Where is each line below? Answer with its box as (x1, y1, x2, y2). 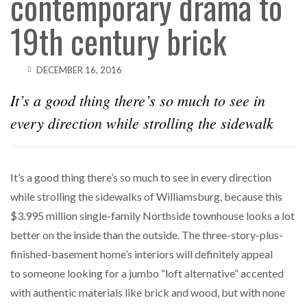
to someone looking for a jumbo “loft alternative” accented (10, 267, 284, 280)
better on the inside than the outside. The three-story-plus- (10, 228, 283, 242)
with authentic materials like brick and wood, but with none (10, 286, 285, 299)
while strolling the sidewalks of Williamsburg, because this (10, 190, 282, 204)
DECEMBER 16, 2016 (36, 64, 122, 75)
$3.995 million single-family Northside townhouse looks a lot (10, 209, 295, 223)
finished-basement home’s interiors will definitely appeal (10, 247, 273, 261)
